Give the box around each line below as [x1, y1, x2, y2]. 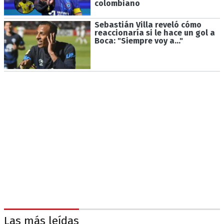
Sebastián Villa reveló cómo [94, 19, 201, 29]
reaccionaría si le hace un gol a [94, 27, 215, 37]
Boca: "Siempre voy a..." [94, 35, 183, 45]
